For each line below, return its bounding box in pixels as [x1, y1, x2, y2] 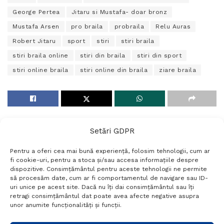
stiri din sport [136, 52, 181, 59]
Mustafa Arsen [12, 23, 59, 30]
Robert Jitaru [12, 37, 56, 45]
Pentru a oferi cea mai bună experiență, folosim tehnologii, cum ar [10, 147, 210, 154]
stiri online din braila [79, 66, 147, 74]
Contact [154, 200, 179, 208]
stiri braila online [12, 52, 68, 59]
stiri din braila [79, 52, 125, 59]
